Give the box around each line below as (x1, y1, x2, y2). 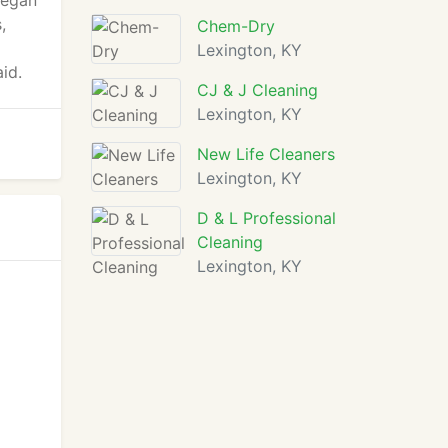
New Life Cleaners (197, 144, 335, 164)
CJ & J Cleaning (197, 80, 318, 100)
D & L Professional (197, 208, 336, 228)
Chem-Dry (197, 16, 275, 36)
